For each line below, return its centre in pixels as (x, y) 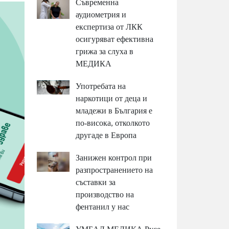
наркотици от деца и (112, 99)
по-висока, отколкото (113, 123)
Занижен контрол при (114, 158)
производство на (105, 195)
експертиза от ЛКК (109, 27)
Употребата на (101, 86)
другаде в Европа (106, 135)
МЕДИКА (94, 64)
